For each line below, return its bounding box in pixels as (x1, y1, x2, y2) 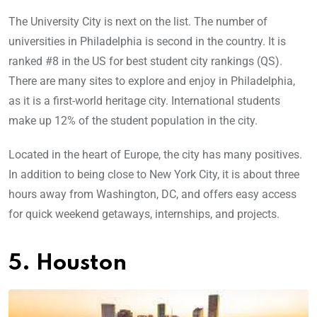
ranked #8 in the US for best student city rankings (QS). (8, 54, 282, 68)
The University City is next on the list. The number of (8, 14, 267, 28)
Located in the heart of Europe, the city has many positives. (8, 147, 302, 161)
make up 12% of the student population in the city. (8, 113, 260, 127)
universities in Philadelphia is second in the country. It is (8, 34, 286, 48)
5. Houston (8, 252, 127, 275)
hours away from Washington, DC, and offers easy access (8, 187, 296, 201)
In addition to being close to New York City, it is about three (8, 167, 299, 181)
